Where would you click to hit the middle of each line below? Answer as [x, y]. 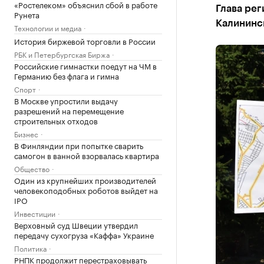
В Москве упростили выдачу [66, 100]
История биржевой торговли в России [85, 41]
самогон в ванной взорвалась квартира [87, 155]
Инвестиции [35, 213]
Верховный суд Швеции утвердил [76, 225]
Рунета [27, 14]
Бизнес [26, 133]
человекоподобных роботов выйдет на [86, 190]
